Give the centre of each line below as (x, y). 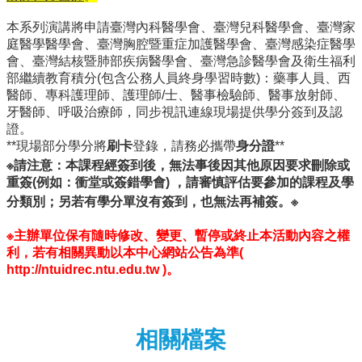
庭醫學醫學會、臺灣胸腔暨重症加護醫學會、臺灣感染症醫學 (181, 44)
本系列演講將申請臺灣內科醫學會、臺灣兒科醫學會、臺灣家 (181, 27)
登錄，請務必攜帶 (184, 145)
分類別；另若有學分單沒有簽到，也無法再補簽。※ (152, 201)
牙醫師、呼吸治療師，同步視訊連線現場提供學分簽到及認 (175, 112)
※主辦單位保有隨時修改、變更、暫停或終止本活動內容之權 (178, 235)
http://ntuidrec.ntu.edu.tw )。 (93, 269)
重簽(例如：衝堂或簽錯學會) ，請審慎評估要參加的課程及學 (180, 182)
